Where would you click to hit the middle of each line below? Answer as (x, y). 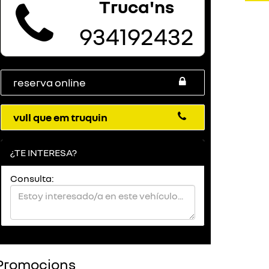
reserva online (50, 82)
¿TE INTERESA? (44, 153)
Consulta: (32, 178)
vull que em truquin (60, 117)
